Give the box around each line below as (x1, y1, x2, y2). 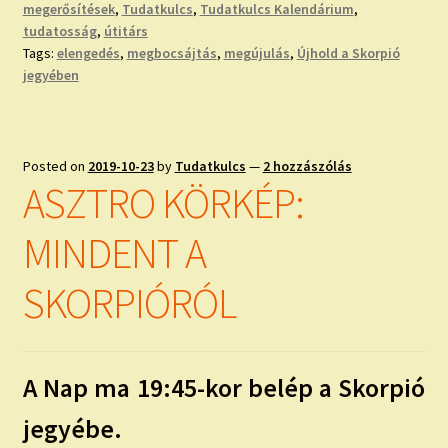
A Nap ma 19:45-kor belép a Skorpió (22, 371, 426, 404)
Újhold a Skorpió (296, 43, 400, 62)
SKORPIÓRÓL (22, 277, 236, 330)
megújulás (223, 43, 290, 62)
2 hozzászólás (262, 157, 352, 176)
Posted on (22, 157, 88, 176)
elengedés (56, 43, 120, 62)
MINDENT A (22, 227, 206, 280)
